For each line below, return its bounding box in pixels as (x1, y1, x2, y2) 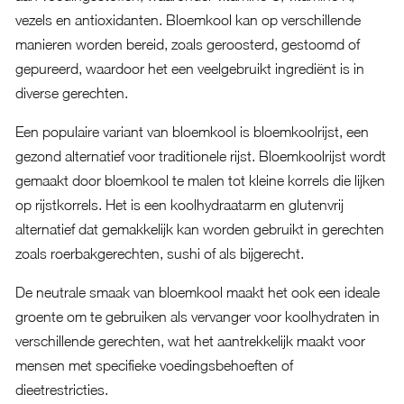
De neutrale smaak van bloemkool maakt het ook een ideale (14, 284, 380, 300)
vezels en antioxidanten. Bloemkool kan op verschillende (14, 12, 361, 28)
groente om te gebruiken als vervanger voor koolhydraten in (14, 308, 380, 325)
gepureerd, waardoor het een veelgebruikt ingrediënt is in (14, 60, 364, 77)
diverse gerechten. (14, 85, 128, 101)
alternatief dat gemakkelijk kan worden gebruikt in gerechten (14, 221, 384, 237)
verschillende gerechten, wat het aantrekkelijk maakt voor (14, 333, 365, 349)
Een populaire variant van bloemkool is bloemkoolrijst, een (14, 124, 369, 140)
